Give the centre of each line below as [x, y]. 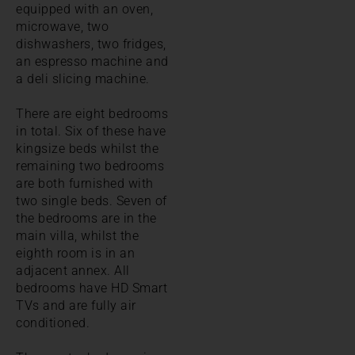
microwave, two [62, 26]
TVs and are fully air [76, 305]
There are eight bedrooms [92, 113]
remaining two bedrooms [90, 166]
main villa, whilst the [77, 235]
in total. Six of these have [91, 131]
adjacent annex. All [73, 270]
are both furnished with [85, 183]
